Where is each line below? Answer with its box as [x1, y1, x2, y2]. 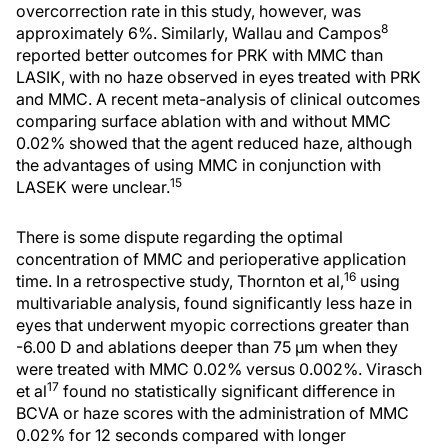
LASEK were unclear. [16, 177, 170, 197]
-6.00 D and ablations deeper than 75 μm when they [16, 337, 398, 357]
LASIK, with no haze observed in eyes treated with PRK [16, 67, 421, 87]
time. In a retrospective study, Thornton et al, [16, 271, 344, 291]
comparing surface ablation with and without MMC [16, 111, 391, 131]
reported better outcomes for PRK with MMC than [16, 45, 383, 65]
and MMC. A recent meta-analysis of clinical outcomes [16, 89, 420, 109]
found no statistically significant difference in [59, 381, 395, 401]
